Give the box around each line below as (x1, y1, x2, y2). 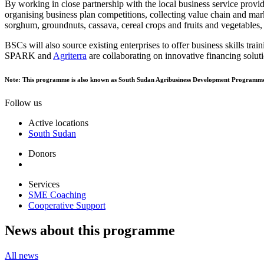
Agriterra (53, 51, 87, 61)
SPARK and (5, 51, 53, 61)
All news (5, 250, 38, 261)
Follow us (5, 98, 42, 108)
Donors (28, 148, 56, 159)
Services (28, 179, 60, 190)
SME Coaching (28, 190, 86, 200)
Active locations (28, 118, 88, 128)
